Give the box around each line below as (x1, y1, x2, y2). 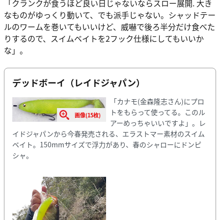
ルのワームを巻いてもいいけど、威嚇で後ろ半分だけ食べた (4, 20, 215, 32)
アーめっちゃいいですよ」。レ (110, 118, 206, 128)
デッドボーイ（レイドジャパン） (12, 76, 145, 89)
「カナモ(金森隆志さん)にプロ (110, 96, 204, 106)
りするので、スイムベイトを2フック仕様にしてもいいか (4, 32, 204, 44)
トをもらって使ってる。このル (110, 107, 205, 117)
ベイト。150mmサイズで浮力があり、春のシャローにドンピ (12, 139, 201, 149)
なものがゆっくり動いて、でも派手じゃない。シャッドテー (4, 8, 216, 21)
